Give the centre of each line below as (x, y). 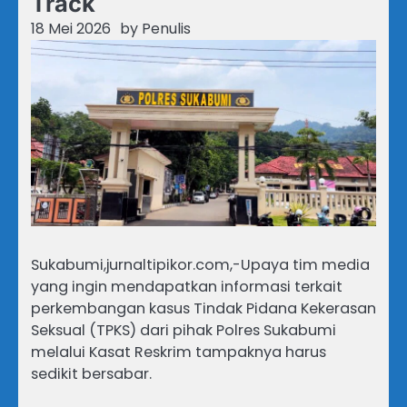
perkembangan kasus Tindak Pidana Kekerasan (203, 309)
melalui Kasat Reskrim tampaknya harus (179, 352)
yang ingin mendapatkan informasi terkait (187, 287)
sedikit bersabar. (91, 374)
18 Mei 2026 (71, 29)
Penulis (166, 29)
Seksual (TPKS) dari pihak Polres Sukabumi (184, 331)
